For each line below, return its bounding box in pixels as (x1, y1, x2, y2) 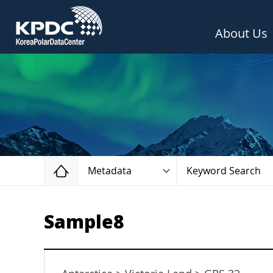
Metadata (88, 165, 132, 177)
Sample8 (44, 211, 124, 233)
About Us (215, 26, 268, 41)
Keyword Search (186, 165, 261, 177)
